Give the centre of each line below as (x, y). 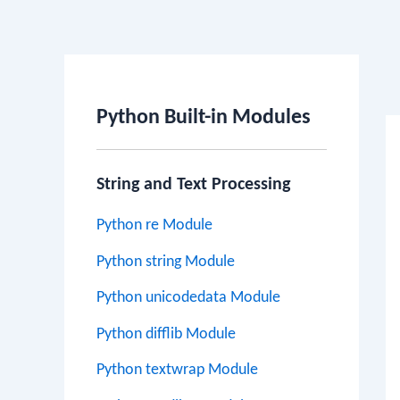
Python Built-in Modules (204, 118)
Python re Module (154, 225)
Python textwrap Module (177, 370)
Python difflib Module (166, 334)
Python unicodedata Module (188, 298)
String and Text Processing (193, 185)
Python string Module (166, 262)
